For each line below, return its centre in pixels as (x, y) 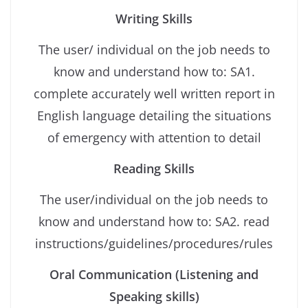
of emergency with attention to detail (154, 138)
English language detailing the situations (154, 116)
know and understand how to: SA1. (154, 72)
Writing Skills (154, 19)
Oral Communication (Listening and (154, 275)
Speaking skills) (154, 297)
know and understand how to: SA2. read (154, 222)
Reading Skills (154, 169)
